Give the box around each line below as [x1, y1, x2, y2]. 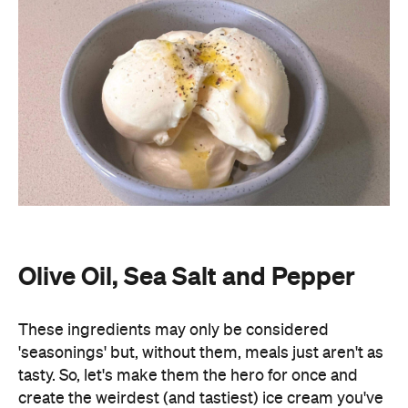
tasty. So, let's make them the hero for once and [18, 368, 358, 384]
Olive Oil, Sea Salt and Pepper [18, 261, 355, 291]
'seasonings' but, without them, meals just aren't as [18, 345, 383, 362]
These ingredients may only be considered [18, 322, 329, 339]
